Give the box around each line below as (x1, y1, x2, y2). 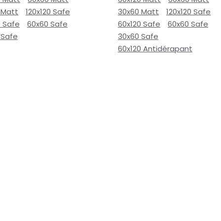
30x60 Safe (118, 31, 158, 41)
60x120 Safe (118, 19, 160, 29)
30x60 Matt (118, 6, 159, 17)
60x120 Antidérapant (118, 43, 192, 54)
